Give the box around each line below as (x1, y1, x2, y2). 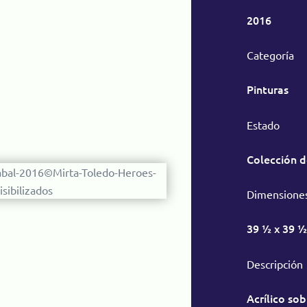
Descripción (247, 256, 304, 271)
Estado (247, 117, 280, 132)
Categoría (247, 48, 295, 62)
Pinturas (247, 82, 289, 97)
